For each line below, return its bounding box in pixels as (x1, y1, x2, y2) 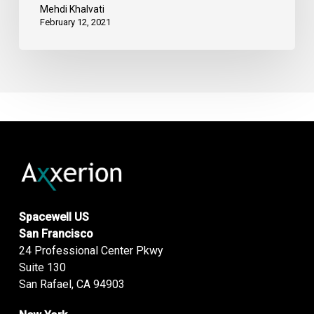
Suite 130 (18, 261, 66, 275)
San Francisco (18, 227, 93, 241)
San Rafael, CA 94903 (18, 278, 125, 292)
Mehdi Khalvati (39, 3, 104, 15)
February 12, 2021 (39, 16, 111, 27)
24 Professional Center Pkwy (18, 244, 163, 258)
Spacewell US (18, 210, 89, 224)
